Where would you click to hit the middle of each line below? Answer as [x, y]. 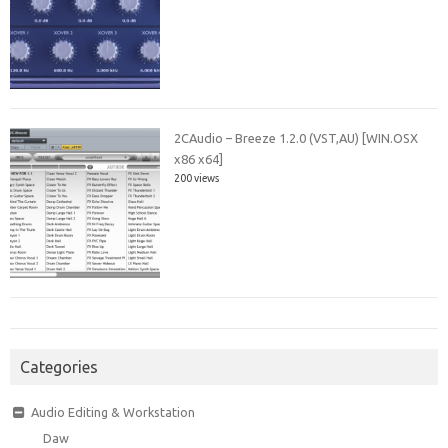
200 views [197, 178]
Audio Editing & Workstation [112, 412]
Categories [59, 367]
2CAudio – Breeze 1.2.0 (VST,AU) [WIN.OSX [296, 138]
